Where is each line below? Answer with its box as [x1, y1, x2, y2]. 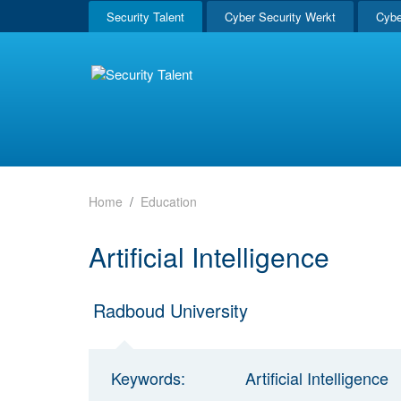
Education [141, 192, 197, 210]
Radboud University [93, 296, 248, 323]
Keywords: [111, 365, 185, 389]
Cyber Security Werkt [225, 8, 336, 25]
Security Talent [107, 8, 184, 25]
